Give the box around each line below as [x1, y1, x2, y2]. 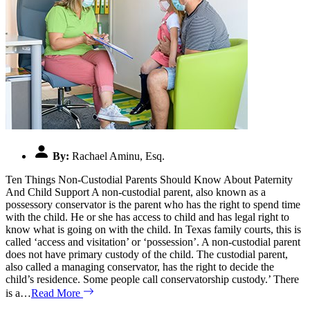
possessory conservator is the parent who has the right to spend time [6, 198, 300, 210]
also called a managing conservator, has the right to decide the [6, 260, 274, 273]
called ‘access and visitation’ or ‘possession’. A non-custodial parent [6, 235, 300, 248]
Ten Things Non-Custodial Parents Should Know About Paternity [6, 173, 293, 185]
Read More [31, 286, 83, 299]
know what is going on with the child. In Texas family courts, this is [6, 223, 301, 235]
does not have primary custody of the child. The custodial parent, [6, 248, 288, 260]
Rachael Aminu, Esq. [72, 149, 165, 162]
